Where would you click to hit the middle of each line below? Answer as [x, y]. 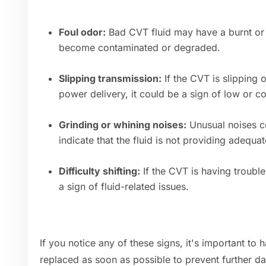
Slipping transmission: [110, 79]
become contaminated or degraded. [140, 48]
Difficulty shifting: [99, 171]
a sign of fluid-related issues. [124, 187]
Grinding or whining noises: [123, 125]
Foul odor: [82, 32]
